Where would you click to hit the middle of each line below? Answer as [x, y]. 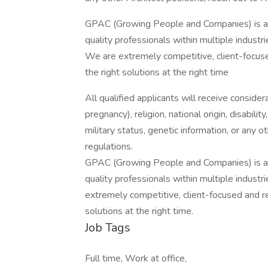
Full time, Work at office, [136, 258]
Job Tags [108, 228]
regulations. [109, 147]
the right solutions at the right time [157, 72]
